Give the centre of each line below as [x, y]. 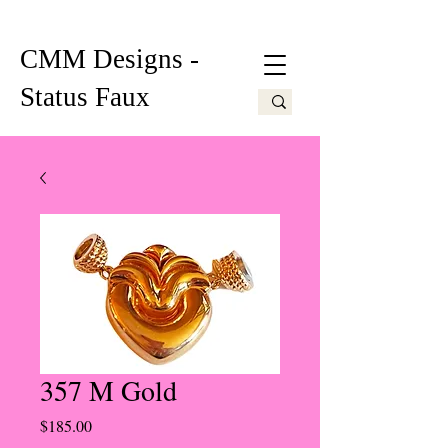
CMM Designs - [109, 59]
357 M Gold [108, 390]
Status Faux [85, 97]
